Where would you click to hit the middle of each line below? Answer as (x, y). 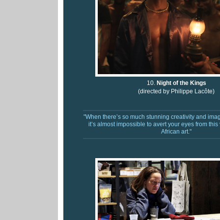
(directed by (154, 92)
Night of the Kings (181, 83)
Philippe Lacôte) (193, 92)
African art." (176, 131)
